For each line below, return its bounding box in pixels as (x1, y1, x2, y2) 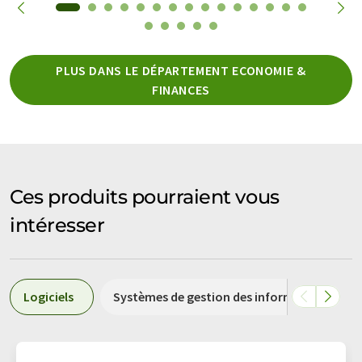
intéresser (10, 213, 105, 237)
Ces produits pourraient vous (10, 184, 280, 208)
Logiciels (23, 288, 74, 305)
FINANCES (151, 81, 211, 98)
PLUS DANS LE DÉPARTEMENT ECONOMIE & (56, 61, 306, 78)
